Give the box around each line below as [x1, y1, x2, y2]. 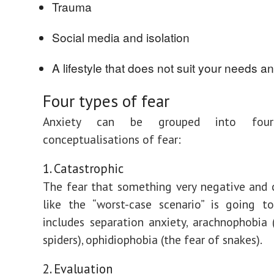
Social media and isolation [52, 29, 190, 45]
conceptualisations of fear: [43, 131, 181, 147]
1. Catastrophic [43, 160, 124, 177]
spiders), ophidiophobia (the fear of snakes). [43, 232, 262, 247]
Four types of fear [43, 90, 169, 112]
